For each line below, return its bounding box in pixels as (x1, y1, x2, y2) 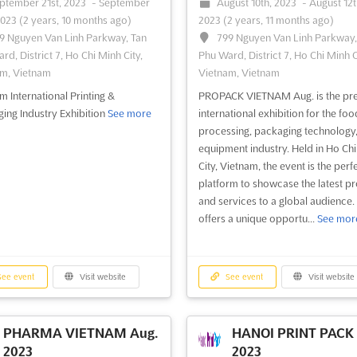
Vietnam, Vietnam (198, 67, 280, 79)
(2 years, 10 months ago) (18, 14, 131, 26)
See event (223, 273, 264, 282)
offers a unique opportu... (198, 213, 317, 225)
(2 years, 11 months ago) (222, 14, 334, 26)
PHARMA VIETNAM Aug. (2, 326, 158, 341)
